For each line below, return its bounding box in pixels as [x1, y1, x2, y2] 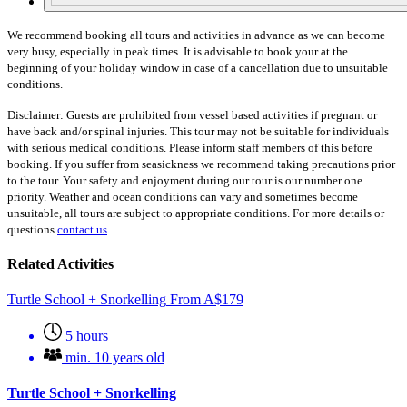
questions [7, 222, 57, 236]
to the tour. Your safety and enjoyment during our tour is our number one [7, 173, 362, 187]
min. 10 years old [65, 350, 164, 366]
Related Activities [7, 255, 114, 272]
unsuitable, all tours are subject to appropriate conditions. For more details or [7, 205, 384, 220]
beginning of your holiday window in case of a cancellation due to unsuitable [7, 60, 388, 74]
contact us [57, 222, 107, 236]
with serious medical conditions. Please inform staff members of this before [7, 140, 372, 154]
